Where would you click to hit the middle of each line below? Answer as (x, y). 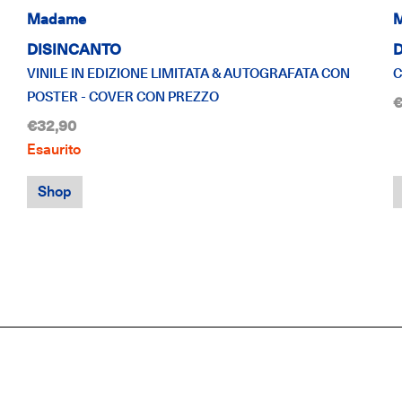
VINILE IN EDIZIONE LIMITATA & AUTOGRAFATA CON (188, 74)
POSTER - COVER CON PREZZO (122, 97)
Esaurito (53, 149)
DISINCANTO (74, 50)
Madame (56, 20)
